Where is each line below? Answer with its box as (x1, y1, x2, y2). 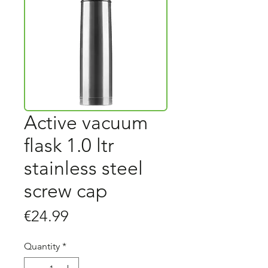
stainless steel (24, 156, 143, 179)
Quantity (24, 240, 60, 252)
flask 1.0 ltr (24, 133, 114, 157)
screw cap (24, 179, 108, 202)
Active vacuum (24, 111, 148, 134)
